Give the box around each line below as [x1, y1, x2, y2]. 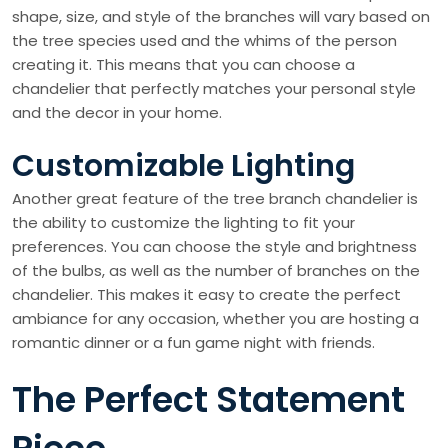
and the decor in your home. [12, 102, 222, 124]
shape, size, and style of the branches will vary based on [12, 6, 430, 28]
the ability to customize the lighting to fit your [12, 212, 355, 234]
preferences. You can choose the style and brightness [12, 236, 417, 258]
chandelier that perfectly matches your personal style [12, 78, 416, 100]
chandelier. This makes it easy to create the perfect [12, 284, 401, 306]
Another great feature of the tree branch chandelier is [12, 188, 418, 210]
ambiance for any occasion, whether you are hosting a [12, 308, 419, 330]
